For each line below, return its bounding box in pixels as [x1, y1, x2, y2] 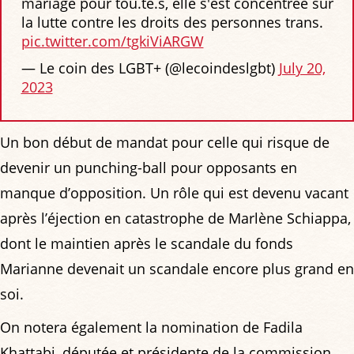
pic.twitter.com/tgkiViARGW [21, 32, 204, 51]
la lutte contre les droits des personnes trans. [21, 13, 323, 32]
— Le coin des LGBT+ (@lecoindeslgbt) [21, 58, 279, 78]
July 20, [278, 58, 326, 78]
